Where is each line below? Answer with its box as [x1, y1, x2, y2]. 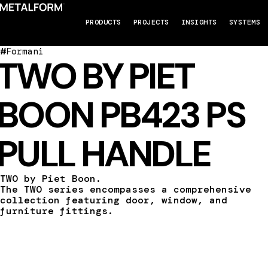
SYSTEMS [229, 17, 261, 27]
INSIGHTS [181, 17, 217, 27]
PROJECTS [133, 17, 169, 27]
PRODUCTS [85, 17, 121, 27]
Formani [6, 45, 44, 57]
